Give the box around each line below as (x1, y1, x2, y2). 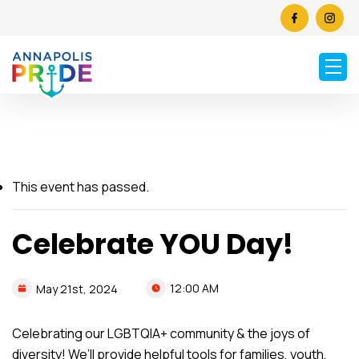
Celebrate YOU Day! (12, 224, 293, 264)
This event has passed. (12, 177, 149, 196)
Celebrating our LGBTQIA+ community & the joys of (12, 324, 310, 342)
